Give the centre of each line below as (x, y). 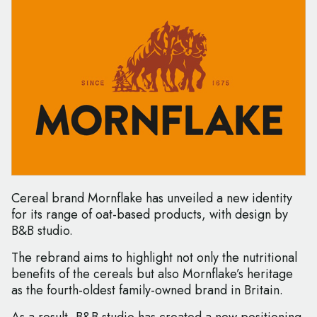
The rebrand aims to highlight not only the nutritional (154, 258)
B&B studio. (42, 231)
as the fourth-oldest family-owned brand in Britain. (147, 290)
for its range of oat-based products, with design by (150, 215)
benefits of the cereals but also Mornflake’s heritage (152, 274)
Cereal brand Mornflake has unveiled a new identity (152, 198)
